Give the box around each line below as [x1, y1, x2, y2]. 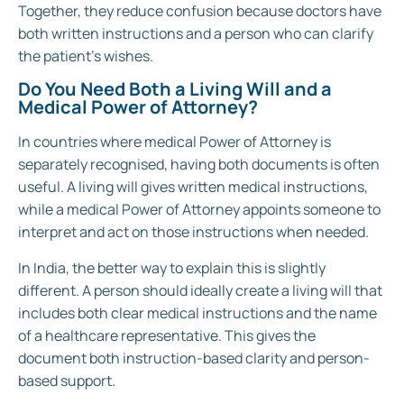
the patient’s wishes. [18, 45, 153, 66]
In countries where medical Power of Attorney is [18, 132, 331, 152]
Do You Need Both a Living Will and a [18, 77, 332, 102]
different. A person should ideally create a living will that [18, 280, 382, 300]
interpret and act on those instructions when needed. [18, 222, 369, 243]
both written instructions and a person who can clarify [18, 23, 373, 43]
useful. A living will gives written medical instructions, [18, 177, 368, 197]
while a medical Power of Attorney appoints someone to [18, 199, 381, 220]
